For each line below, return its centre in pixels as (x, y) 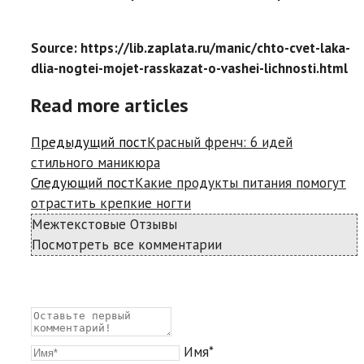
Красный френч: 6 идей (220, 142)
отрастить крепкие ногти (111, 203)
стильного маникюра (95, 162)
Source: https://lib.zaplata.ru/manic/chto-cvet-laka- (191, 48)
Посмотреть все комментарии (127, 245)
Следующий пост (83, 183)
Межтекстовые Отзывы (104, 224)
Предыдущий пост (89, 142)
